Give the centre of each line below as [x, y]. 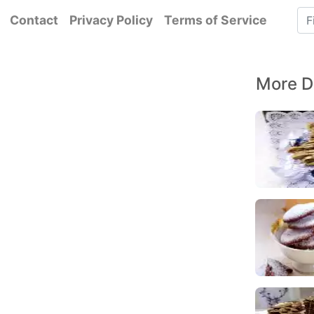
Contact [34, 20]
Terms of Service [215, 20]
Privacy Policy [111, 20]
